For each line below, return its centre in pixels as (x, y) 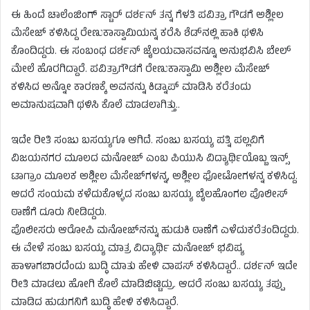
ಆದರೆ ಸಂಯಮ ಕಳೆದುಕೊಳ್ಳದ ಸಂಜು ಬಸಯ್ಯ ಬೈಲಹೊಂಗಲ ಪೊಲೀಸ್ (149, 195)
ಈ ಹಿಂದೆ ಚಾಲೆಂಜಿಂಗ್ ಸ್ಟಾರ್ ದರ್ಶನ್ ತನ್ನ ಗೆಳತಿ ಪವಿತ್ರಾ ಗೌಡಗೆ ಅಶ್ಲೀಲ (147, 16)
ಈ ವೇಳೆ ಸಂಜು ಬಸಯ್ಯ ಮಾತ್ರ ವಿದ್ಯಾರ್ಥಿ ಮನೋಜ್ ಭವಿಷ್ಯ (128, 249)
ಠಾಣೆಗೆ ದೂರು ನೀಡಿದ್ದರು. (59, 213)
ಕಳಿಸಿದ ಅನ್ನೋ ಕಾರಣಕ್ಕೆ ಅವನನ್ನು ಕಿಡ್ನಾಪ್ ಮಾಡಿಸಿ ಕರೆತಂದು (131, 88)
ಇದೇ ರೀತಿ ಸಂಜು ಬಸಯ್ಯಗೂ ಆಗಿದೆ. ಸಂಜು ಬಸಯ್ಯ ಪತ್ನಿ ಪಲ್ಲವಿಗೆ (138, 141)
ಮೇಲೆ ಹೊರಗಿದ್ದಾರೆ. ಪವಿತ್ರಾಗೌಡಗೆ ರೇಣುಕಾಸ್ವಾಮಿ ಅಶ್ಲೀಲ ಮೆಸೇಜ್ (140, 70)
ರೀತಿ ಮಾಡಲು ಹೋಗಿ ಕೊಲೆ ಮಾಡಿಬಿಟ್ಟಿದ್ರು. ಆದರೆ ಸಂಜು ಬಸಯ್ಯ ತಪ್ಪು (147, 285)
